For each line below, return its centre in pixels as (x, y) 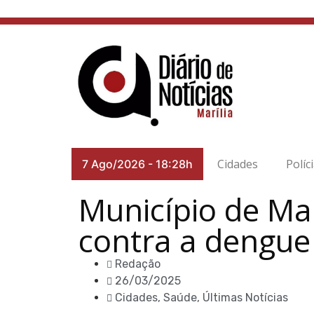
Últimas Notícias (245, 298)
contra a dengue (194, 240)
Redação (138, 264)
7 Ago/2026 (114, 164)
